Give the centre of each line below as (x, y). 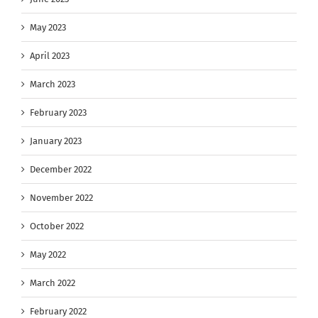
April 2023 (50, 55)
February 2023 (58, 112)
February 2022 (58, 311)
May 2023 (48, 27)
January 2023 (56, 141)
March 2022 (53, 283)
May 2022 (48, 254)
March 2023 (53, 84)
